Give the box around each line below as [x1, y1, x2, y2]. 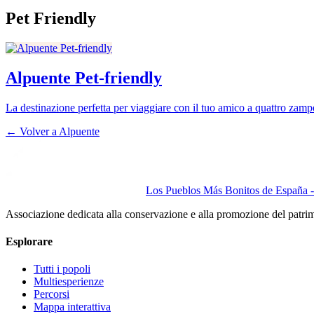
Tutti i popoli [34, 263, 90, 275]
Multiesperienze [34, 275, 104, 288]
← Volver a [6, 125, 59, 137]
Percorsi [34, 288, 69, 301]
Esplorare [6, 235, 53, 247]
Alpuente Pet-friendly [6, 68, 162, 87]
